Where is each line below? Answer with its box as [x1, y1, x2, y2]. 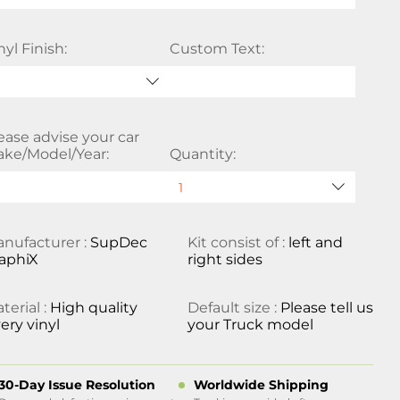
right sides [187, 251, 262, 268]
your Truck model [187, 316, 313, 333]
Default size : [187, 299, 280, 316]
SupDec [90, 234, 148, 251]
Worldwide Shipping [193, 377, 329, 393]
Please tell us [279, 299, 373, 316]
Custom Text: [169, 40, 264, 57]
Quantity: [169, 146, 236, 162]
